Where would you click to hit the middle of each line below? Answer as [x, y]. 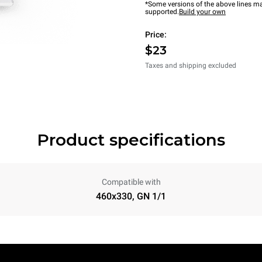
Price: [156, 35]
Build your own [202, 12]
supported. [162, 12]
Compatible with [131, 182]
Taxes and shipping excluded [191, 65]
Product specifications [131, 140]
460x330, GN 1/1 [131, 196]
